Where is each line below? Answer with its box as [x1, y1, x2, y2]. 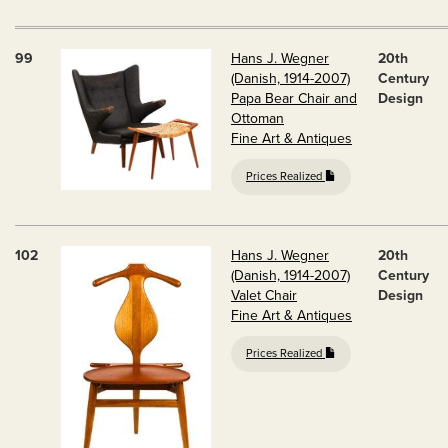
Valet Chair [231, 287, 297, 304]
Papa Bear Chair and [231, 90, 357, 107]
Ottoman [231, 110, 284, 127]
